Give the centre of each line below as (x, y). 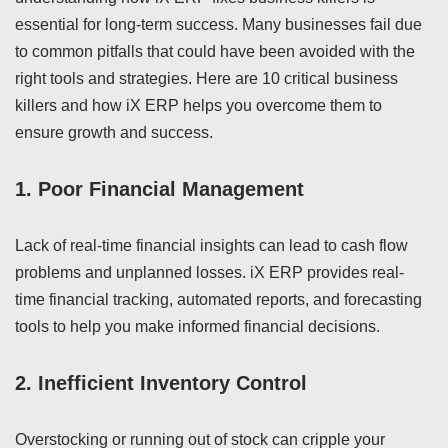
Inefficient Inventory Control (172, 383)
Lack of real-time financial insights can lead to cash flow (211, 245)
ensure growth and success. (114, 132)
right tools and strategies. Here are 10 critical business (206, 78)
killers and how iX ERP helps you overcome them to (198, 105)
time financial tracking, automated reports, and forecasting (218, 299)
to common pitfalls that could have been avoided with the (215, 51)
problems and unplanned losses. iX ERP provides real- (209, 272)
